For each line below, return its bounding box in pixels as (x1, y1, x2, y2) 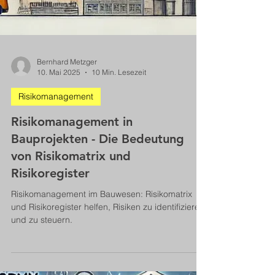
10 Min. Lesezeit (91, 200, 146, 209)
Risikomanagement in (11, 247, 133, 261)
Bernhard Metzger (37, 190, 97, 199)
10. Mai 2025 (37, 200, 80, 209)
